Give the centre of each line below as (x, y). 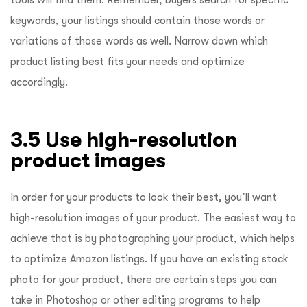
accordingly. (39, 82)
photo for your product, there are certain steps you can (144, 279)
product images (91, 160)
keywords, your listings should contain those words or (137, 20)
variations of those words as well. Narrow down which (139, 41)
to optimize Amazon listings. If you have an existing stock (149, 259)
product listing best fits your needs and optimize (127, 61)
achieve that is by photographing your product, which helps (152, 238)
